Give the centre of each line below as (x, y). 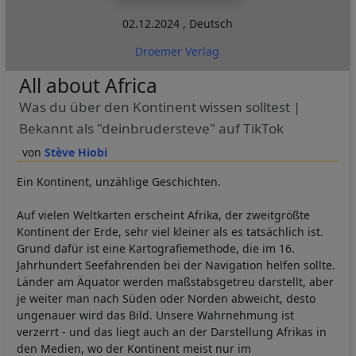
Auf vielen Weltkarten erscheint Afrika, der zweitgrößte (163, 215)
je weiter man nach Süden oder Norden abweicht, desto (166, 299)
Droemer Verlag (178, 52)
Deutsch (211, 24)
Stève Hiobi (75, 153)
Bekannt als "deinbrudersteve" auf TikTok (151, 129)
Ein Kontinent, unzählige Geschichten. (119, 182)
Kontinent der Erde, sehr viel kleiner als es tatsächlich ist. (170, 232)
